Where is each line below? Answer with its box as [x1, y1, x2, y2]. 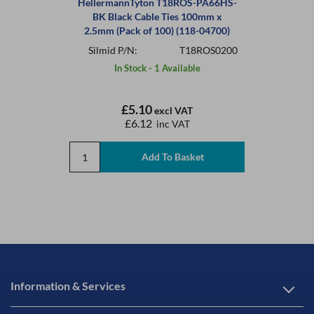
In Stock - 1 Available [114, 62, 200, 74]
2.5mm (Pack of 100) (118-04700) [84, 25, 230, 36]
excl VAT [152, 104, 193, 116]
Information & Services [11, 279, 125, 292]
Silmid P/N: [88, 44, 139, 56]
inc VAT [153, 118, 190, 130]
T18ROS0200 [179, 44, 238, 56]
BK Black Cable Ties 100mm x [92, 11, 222, 22]
